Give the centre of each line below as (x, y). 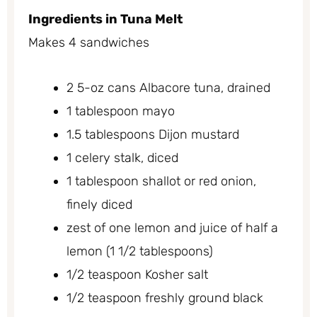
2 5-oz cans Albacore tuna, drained (170, 88)
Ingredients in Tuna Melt (105, 19)
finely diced (99, 205)
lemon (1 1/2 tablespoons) (140, 252)
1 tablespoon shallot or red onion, (161, 181)
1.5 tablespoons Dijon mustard (153, 135)
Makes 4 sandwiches (89, 42)
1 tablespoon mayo (121, 111)
